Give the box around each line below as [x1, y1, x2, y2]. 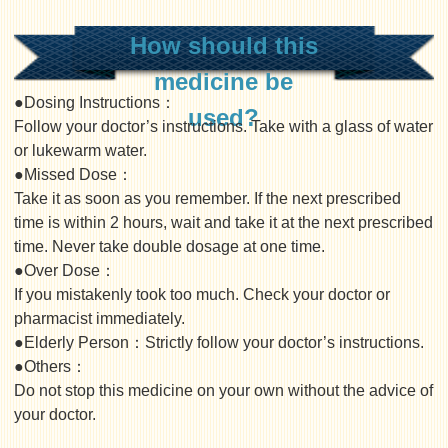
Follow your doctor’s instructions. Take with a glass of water [14, 118, 434, 135]
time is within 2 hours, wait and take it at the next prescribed [14, 214, 434, 231]
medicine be [154, 68, 294, 95]
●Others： [14, 358, 88, 375]
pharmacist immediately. [14, 310, 186, 327]
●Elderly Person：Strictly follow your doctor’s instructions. [14, 334, 425, 351]
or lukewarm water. [14, 142, 148, 159]
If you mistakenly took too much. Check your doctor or [14, 286, 391, 303]
